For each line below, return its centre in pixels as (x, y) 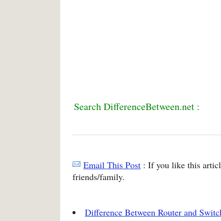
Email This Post (112, 165)
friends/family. (99, 176)
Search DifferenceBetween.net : (137, 106)
